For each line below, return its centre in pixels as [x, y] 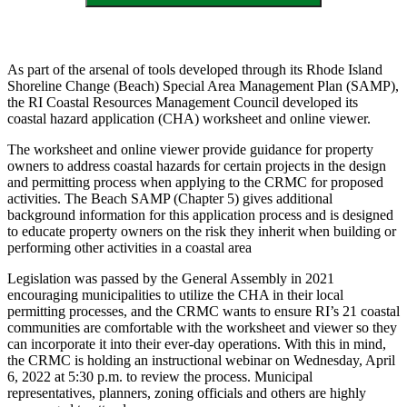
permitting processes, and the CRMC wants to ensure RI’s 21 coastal [203, 312]
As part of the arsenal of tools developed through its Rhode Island [195, 70]
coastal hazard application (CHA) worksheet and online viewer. [189, 119]
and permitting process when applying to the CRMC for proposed [195, 183]
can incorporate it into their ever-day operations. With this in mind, [197, 344]
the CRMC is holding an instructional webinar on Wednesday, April [201, 361]
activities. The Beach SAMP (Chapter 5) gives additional [170, 199]
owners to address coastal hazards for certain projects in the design [197, 166]
